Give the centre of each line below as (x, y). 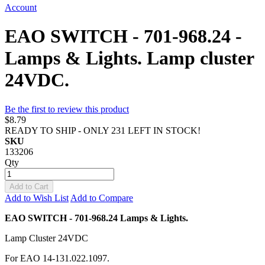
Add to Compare (102, 198)
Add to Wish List (37, 198)
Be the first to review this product (67, 109)
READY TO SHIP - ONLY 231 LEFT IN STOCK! (103, 130)
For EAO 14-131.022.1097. (57, 258)
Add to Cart (29, 186)
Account (21, 7)
